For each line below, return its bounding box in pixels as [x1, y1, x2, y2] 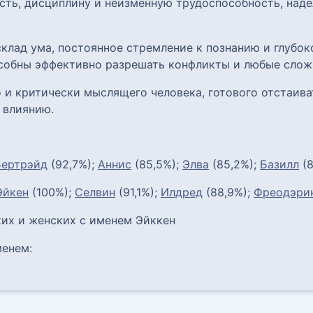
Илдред [161, 184, 203, 199]
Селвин [75, 184, 115, 199]
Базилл [260, 156, 299, 171]
